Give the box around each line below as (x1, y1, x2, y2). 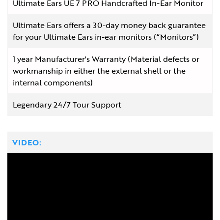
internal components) (13, 76, 93, 88)
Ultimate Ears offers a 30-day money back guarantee (13, 19, 206, 31)
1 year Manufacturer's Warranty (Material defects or (13, 53, 199, 65)
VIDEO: (12, 136, 41, 148)
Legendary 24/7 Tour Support (13, 98, 121, 110)
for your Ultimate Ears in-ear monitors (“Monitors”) (13, 30, 199, 43)
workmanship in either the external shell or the (13, 64, 186, 77)
